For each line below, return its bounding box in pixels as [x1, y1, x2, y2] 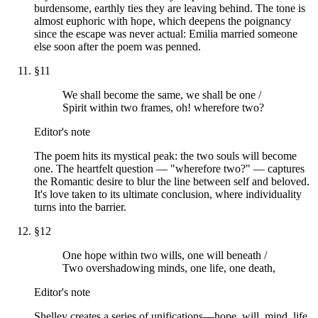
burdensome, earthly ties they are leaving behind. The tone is [34, 1, 305, 14]
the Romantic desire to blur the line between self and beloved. [34, 175, 309, 187]
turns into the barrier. [34, 200, 126, 213]
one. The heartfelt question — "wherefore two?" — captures [34, 162, 305, 175]
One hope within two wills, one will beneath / [62, 248, 267, 261]
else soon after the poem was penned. [34, 40, 201, 53]
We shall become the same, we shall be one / [62, 88, 261, 101]
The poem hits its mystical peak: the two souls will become [34, 149, 297, 162]
